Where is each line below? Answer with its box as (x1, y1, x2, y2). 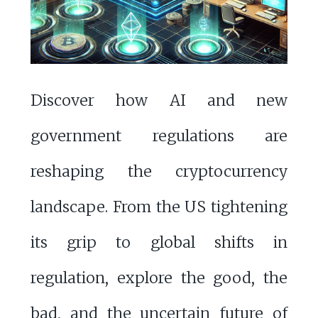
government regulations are (30, 126, 288, 146)
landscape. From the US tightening (30, 197, 288, 216)
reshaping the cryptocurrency (30, 161, 288, 181)
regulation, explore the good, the (30, 268, 288, 287)
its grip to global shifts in (30, 232, 288, 252)
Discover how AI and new (30, 90, 288, 110)
